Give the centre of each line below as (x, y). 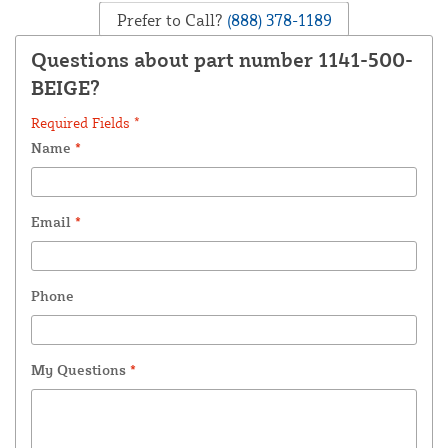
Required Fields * (85, 123)
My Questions (80, 370)
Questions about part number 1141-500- (222, 60)
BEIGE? (65, 88)
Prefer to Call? (169, 19)
